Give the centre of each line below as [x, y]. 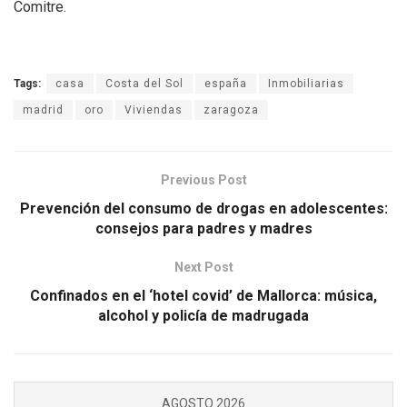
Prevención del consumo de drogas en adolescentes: [203, 209]
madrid [43, 110]
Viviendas [154, 110]
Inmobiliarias [306, 84]
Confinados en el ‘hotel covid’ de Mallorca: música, [203, 296]
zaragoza [231, 110]
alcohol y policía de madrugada [203, 316]
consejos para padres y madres [203, 229]
